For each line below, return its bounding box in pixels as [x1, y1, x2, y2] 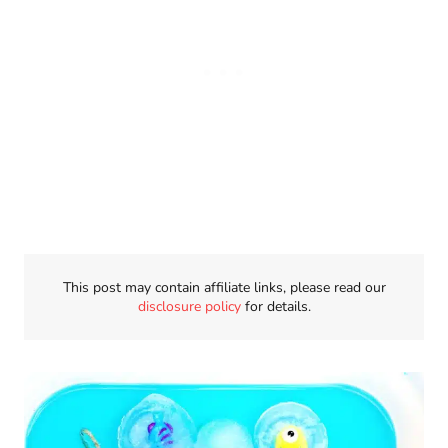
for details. [240, 296, 311, 316]
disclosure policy [137, 296, 241, 316]
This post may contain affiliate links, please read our [62, 277, 386, 297]
